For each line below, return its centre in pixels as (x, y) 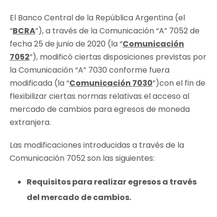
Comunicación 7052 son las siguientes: (82, 158)
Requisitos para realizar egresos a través (112, 182)
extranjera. (30, 123)
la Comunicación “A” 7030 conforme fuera (90, 70)
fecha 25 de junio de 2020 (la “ (66, 44)
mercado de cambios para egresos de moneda (100, 109)
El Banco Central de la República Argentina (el (97, 18)
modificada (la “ (39, 83)
